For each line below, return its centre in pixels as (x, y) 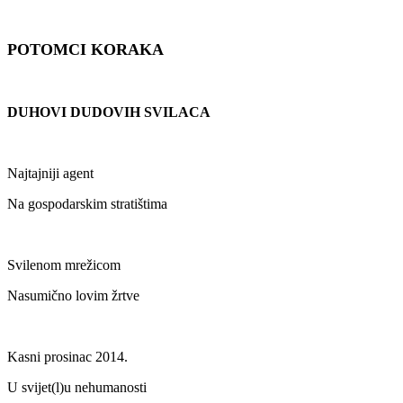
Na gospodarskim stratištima (87, 204)
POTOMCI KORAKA (85, 50)
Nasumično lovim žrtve (73, 296)
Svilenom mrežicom (64, 265)
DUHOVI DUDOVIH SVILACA (109, 112)
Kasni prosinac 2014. (67, 357)
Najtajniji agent (50, 174)
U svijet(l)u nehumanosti (77, 388)
